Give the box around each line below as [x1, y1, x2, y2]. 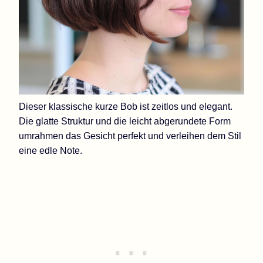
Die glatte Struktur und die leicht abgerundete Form [19, 116, 231, 126]
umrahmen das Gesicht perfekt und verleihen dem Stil [19, 130, 241, 141]
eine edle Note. [19, 145, 82, 156]
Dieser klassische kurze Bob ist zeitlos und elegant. [19, 101, 232, 112]
